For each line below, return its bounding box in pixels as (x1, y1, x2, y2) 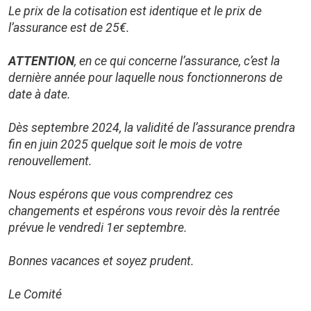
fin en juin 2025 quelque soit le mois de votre (8, 137, 242, 151)
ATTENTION (8, 54, 74, 68)
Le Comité (8, 287, 62, 301)
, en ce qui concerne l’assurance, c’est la (74, 54, 280, 68)
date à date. (8, 87, 71, 101)
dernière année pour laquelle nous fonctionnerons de (8, 71, 283, 85)
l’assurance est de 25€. (8, 21, 130, 35)
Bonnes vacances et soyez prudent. (8, 254, 194, 268)
